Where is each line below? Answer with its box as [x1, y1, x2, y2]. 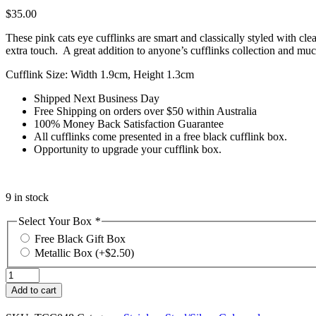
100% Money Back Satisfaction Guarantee [34, 117, 224, 130]
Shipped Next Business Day [34, 92, 159, 104]
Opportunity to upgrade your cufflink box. [34, 142, 221, 155]
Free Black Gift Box [35, 233, 126, 245]
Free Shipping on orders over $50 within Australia [34, 104, 257, 117]
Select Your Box [18, 214, 95, 227]
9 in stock [6, 190, 49, 203]
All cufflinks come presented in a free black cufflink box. [34, 130, 287, 142]
